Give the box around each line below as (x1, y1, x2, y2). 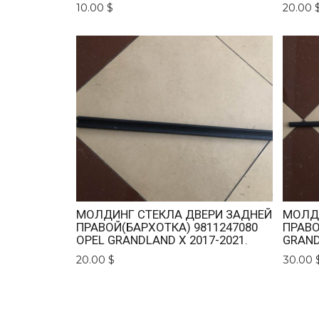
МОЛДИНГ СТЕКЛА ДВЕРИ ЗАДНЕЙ (76, 207, 273, 222)
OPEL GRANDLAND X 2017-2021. (76, 233, 249, 248)
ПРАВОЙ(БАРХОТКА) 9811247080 (76, 220, 258, 235)
